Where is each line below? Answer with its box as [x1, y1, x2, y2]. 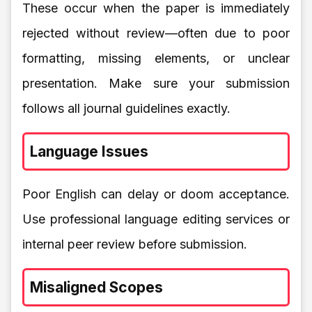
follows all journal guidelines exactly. [22, 100, 231, 116]
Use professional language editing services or [22, 211, 290, 226]
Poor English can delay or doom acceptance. [22, 186, 290, 201]
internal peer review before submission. [22, 236, 247, 251]
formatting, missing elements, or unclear [22, 50, 290, 65]
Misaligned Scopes [30, 278, 163, 296]
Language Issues [30, 142, 148, 160]
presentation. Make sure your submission [22, 75, 290, 91]
